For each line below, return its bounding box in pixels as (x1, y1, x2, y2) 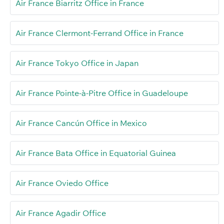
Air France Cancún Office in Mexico (15, 118, 147, 128)
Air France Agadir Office (15, 208, 106, 218)
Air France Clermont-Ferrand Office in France (15, 28, 183, 38)
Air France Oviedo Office (15, 178, 108, 188)
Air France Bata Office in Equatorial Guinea (15, 148, 176, 158)
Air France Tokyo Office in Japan (15, 58, 138, 68)
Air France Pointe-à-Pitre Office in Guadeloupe (15, 88, 188, 98)
